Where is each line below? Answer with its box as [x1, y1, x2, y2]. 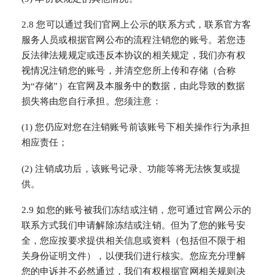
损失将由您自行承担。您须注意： [21, 96, 161, 107]
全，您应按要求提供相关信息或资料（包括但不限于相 [21, 236, 246, 246]
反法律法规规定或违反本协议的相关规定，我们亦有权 [21, 50, 246, 61]
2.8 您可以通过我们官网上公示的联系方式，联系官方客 [21, 20, 252, 30]
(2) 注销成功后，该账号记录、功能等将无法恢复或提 [21, 163, 241, 174]
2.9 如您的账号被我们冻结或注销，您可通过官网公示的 [21, 205, 252, 215]
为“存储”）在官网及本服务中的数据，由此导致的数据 [21, 81, 246, 91]
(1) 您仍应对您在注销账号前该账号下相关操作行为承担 [21, 122, 250, 133]
